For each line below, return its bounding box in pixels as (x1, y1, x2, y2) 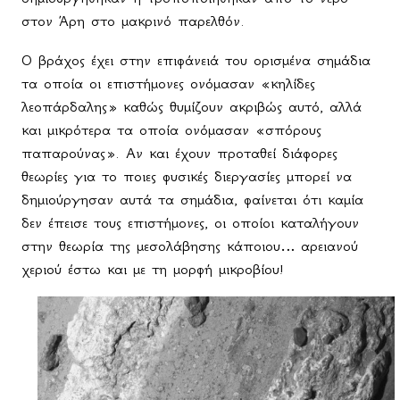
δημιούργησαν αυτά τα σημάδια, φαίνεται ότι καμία (21, 190, 363, 209)
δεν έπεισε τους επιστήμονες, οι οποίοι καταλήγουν (21, 213, 359, 232)
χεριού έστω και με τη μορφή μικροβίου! (21, 260, 283, 279)
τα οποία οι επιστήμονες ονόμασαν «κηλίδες (21, 74, 315, 93)
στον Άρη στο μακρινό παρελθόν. (21, 12, 245, 30)
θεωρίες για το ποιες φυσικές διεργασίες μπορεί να (21, 167, 352, 186)
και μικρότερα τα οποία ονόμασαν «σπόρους (21, 121, 321, 139)
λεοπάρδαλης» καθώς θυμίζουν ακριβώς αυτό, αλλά (21, 97, 362, 116)
